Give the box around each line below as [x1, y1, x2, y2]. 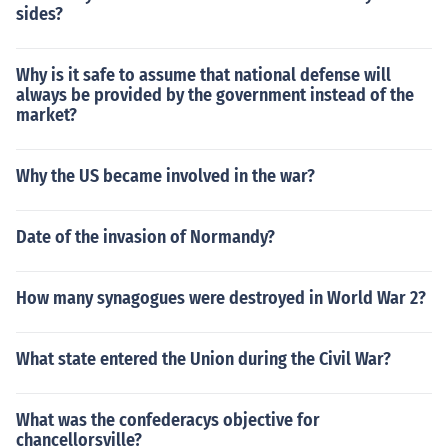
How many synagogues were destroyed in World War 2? [16, 287, 426, 309]
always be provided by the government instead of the [16, 84, 414, 106]
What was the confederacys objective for [16, 409, 320, 431]
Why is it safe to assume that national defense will [16, 64, 391, 86]
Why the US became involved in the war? [16, 165, 315, 187]
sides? [16, 3, 63, 25]
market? [16, 104, 77, 126]
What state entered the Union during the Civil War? [16, 348, 391, 370]
